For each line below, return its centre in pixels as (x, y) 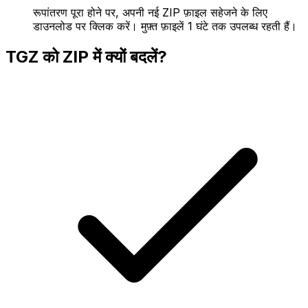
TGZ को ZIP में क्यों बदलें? (86, 56)
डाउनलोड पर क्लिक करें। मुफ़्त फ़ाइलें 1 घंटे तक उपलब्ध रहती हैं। (165, 26)
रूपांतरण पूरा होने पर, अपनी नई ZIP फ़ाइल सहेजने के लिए (150, 12)
